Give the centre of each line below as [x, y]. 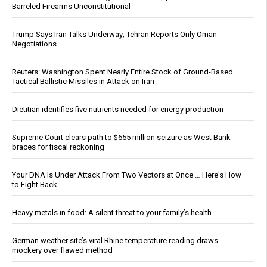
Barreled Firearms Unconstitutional [71, 6]
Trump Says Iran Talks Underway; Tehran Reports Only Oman [114, 34]
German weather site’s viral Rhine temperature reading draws [115, 240]
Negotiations [34, 44]
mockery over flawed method [62, 250]
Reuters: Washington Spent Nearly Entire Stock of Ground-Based [122, 72]
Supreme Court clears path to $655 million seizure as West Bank [121, 137]
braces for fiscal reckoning [58, 147]
